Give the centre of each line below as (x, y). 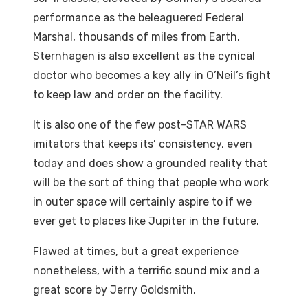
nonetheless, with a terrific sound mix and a (146, 271)
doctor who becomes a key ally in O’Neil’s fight (152, 76)
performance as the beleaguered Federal (139, 18)
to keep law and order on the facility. (128, 95)
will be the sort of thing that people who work (151, 183)
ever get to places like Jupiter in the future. (146, 221)
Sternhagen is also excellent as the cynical (144, 56)
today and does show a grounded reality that (150, 164)
